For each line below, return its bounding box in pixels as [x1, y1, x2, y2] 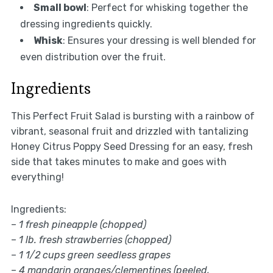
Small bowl [33, 2, 87, 14]
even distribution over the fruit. [19, 51, 166, 63]
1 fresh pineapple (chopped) [18, 219, 146, 231]
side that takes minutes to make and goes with [10, 156, 227, 168]
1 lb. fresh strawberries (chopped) [18, 234, 171, 246]
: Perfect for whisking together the [86, 2, 248, 14]
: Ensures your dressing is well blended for [62, 35, 256, 47]
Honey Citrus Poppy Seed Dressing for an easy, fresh [10, 141, 253, 153]
